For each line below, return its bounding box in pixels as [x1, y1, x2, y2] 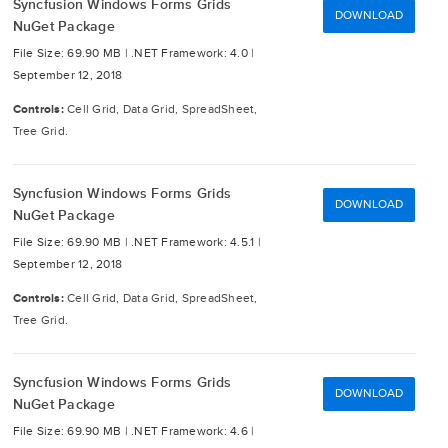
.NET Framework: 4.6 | [131, 424, 255, 439]
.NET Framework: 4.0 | [131, 46, 255, 61]
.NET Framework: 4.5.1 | [131, 235, 261, 250]
